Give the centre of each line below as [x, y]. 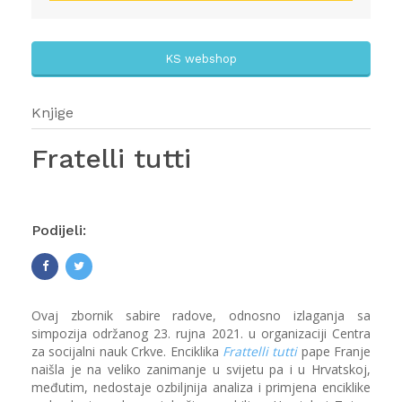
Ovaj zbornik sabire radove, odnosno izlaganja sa [201, 316]
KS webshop [201, 59]
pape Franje [336, 352]
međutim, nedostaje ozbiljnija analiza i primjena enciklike [201, 388]
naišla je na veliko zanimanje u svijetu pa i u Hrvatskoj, [201, 370]
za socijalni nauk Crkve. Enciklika [127, 352]
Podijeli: [59, 231]
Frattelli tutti [260, 352]
